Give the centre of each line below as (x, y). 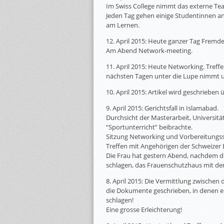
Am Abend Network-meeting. (149, 50)
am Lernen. (123, 25)
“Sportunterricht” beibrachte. (149, 127)
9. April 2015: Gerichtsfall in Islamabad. (162, 108)
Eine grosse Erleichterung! (144, 209)
